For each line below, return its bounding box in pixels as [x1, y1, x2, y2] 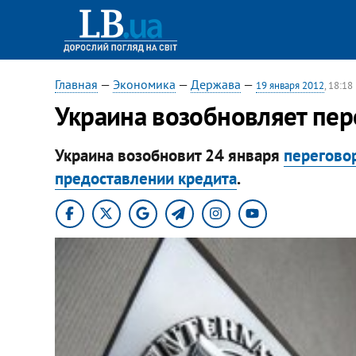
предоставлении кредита [54, 167, 237, 189]
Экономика [112, 76, 176, 92]
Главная [54, 76, 98, 92]
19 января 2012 [255, 79, 324, 92]
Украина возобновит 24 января [54, 144, 284, 166]
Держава [190, 76, 241, 92]
